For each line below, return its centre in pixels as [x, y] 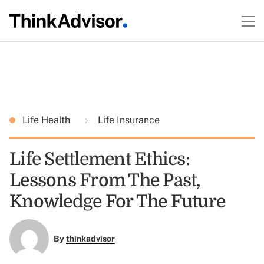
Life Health [47, 120]
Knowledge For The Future [117, 202]
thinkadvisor [90, 239]
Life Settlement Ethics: [100, 159]
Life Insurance [128, 120]
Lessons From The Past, [105, 180]
